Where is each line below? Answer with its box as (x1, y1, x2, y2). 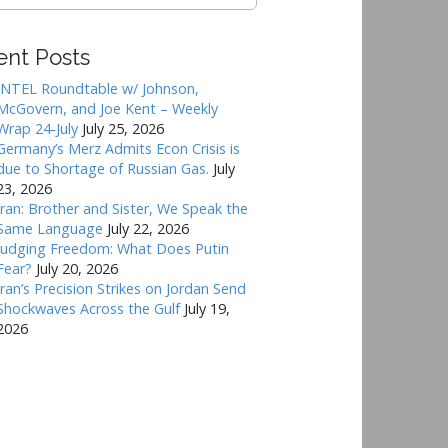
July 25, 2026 (82, 118, 165, 138)
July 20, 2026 (36, 258, 119, 278)
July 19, (184, 298, 231, 318)
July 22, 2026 (107, 218, 190, 238)
